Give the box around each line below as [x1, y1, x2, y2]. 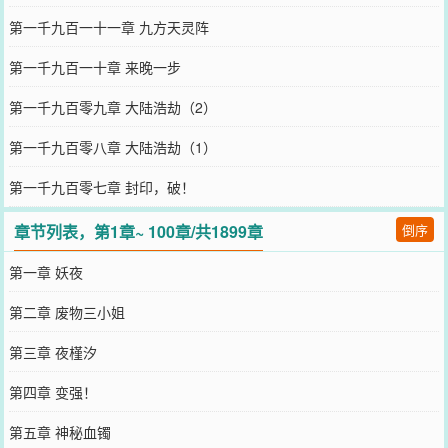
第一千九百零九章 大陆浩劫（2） [8, 97, 217, 117]
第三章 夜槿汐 [8, 342, 97, 362]
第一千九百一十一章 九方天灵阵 [8, 17, 209, 37]
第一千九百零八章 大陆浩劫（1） [8, 137, 217, 157]
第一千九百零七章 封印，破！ [8, 177, 195, 197]
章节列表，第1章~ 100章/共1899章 [14, 220, 264, 243]
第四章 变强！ [8, 382, 97, 402]
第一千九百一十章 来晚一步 [8, 57, 181, 77]
